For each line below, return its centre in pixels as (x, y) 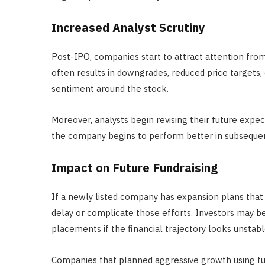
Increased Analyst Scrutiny (128, 28)
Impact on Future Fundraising (135, 168)
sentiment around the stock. (110, 89)
